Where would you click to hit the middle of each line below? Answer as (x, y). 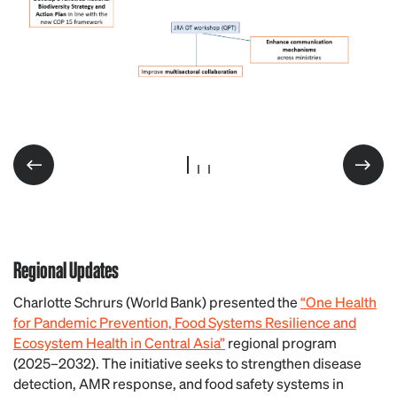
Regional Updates (66, 269)
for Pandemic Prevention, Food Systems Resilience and (185, 322)
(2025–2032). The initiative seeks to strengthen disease (187, 362)
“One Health (339, 301)
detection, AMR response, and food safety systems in (179, 383)
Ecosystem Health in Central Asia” (119, 342)
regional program (281, 342)
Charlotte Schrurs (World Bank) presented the (157, 301)
